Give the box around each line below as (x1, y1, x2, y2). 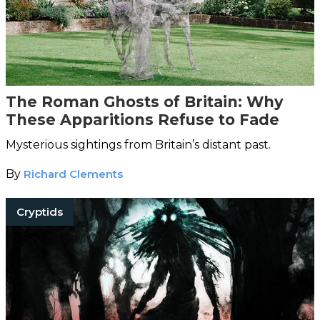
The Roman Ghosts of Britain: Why (6, 92, 284, 111)
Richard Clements (24, 166, 123, 181)
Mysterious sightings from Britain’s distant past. (6, 137, 271, 151)
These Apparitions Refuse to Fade (6, 110, 279, 129)
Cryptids (16, 204, 63, 219)
